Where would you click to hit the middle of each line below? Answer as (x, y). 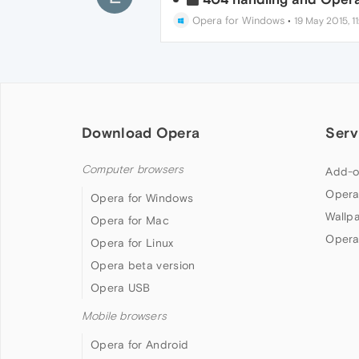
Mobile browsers (124, 316)
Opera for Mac (130, 220)
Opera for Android (140, 345)
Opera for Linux (132, 243)
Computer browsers (133, 169)
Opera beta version (143, 265)
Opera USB (121, 288)
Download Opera (141, 133)
